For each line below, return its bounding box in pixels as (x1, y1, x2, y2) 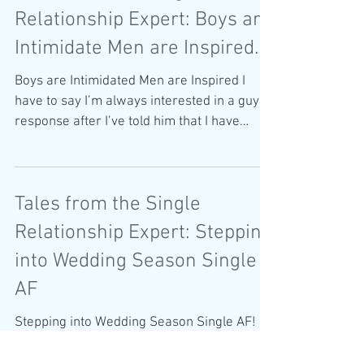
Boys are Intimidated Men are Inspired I (15, 127, 245, 143)
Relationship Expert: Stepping (15, 275, 272, 299)
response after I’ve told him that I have (15, 167, 240, 184)
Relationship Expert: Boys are (15, 62, 271, 86)
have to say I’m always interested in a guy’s (15, 147, 269, 163)
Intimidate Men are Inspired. (15, 90, 258, 115)
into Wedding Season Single (15, 303, 257, 327)
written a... (15, 188, 77, 204)
